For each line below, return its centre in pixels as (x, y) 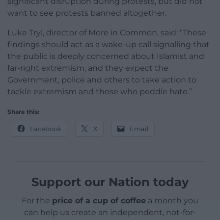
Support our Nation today (110, 182)
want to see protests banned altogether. (87, 13)
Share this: (23, 112)
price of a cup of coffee (99, 201)
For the (37, 201)
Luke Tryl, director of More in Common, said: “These (107, 33)
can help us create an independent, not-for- (110, 213)
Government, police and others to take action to (102, 80)
